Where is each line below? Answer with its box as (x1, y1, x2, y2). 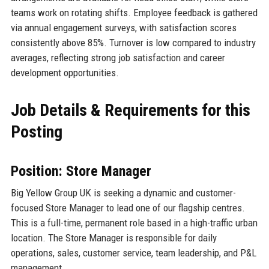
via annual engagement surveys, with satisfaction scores (10, 21, 237, 34)
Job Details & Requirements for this (10, 100, 250, 120)
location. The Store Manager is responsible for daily (10, 231, 217, 244)
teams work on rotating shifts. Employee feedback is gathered (10, 6, 258, 19)
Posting (10, 121, 62, 142)
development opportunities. (10, 66, 119, 79)
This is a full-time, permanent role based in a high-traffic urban (10, 216, 258, 229)
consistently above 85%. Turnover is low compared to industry (10, 36, 256, 49)
